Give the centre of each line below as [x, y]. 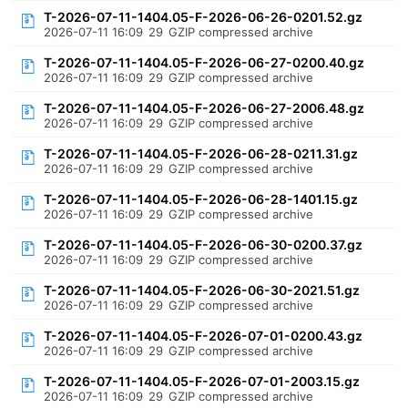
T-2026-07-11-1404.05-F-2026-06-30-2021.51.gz [202, 290]
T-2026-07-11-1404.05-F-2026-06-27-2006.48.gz [204, 108]
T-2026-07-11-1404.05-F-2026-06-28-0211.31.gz [201, 153]
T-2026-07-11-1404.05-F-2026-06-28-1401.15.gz [201, 199]
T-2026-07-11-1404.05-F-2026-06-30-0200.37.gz [204, 245]
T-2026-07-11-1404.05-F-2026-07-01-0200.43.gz [204, 336]
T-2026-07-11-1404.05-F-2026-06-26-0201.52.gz [204, 17]
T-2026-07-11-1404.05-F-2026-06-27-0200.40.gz [204, 62]
